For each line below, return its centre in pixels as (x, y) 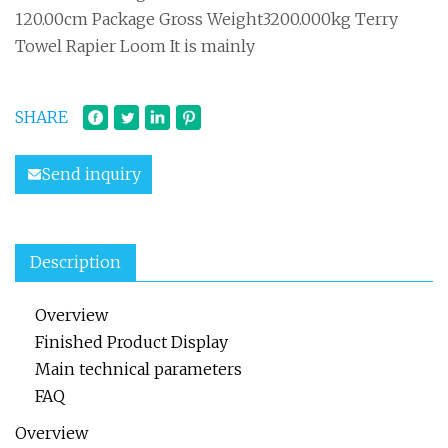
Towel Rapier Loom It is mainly (135, 46)
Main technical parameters (138, 369)
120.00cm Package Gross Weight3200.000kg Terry (206, 19)
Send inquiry (91, 174)
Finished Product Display (131, 342)
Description (75, 262)
